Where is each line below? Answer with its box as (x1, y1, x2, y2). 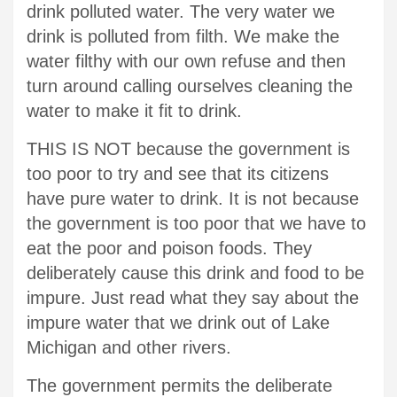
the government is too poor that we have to (27, 213, 366, 233)
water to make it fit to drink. (27, 100, 242, 121)
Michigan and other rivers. (27, 337, 231, 357)
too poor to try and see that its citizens (27, 163, 329, 183)
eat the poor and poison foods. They (27, 237, 312, 258)
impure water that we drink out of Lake (27, 312, 330, 332)
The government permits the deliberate (27, 375, 332, 395)
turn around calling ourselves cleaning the (27, 75, 353, 96)
